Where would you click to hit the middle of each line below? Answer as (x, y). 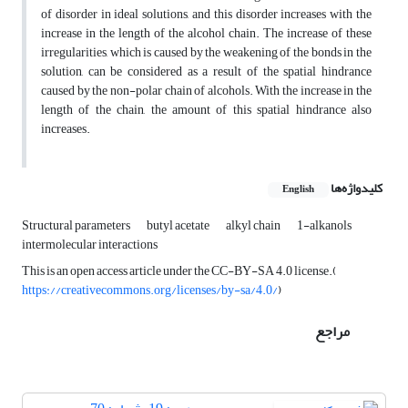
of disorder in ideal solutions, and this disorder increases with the (206, 15)
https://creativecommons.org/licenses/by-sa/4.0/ (150, 291)
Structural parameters (77, 226)
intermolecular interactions (90, 245)
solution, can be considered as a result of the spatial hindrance (206, 72)
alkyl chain (254, 226)
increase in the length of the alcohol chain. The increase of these (206, 34)
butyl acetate (179, 226)
